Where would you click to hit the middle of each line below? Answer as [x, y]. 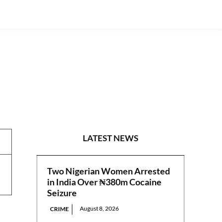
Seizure [62, 193]
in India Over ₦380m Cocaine [105, 182]
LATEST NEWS [111, 138]
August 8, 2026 [100, 209]
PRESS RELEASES [132, 92]
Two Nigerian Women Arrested [109, 171]
